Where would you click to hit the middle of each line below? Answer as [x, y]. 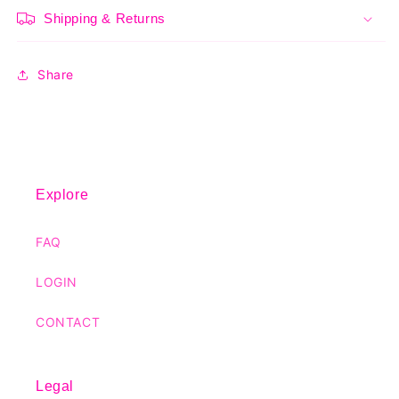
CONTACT [68, 322]
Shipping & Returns [105, 18]
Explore [62, 194]
